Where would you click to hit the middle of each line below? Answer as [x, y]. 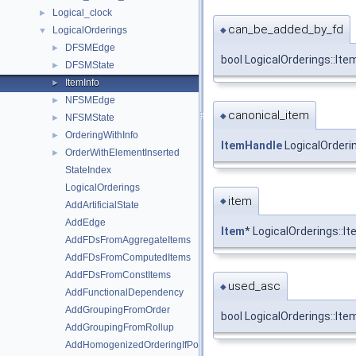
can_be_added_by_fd [286, 29]
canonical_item [269, 115]
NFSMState [90, 118]
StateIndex [88, 170]
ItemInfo [82, 83]
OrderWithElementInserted [122, 153]
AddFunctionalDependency [124, 292]
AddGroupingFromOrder [118, 310]
